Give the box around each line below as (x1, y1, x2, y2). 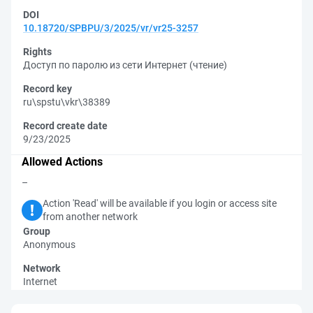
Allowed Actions (22, 155, 103, 168)
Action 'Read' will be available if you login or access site (43, 198, 277, 209)
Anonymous (23, 239, 75, 250)
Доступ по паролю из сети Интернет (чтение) (23, 59, 227, 71)
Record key (23, 83, 72, 94)
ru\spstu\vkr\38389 (23, 96, 110, 108)
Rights (23, 46, 52, 57)
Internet (23, 276, 57, 287)
